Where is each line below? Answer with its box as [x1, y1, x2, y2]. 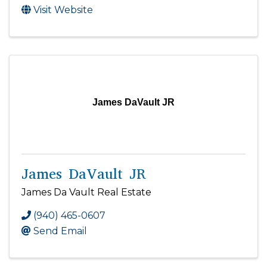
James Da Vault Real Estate [21, 187, 151, 198]
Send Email [33, 225, 87, 237]
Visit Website [33, 4, 93, 15]
